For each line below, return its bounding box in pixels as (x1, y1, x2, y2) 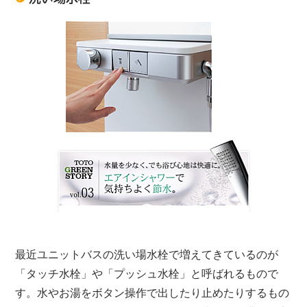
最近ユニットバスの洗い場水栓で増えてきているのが (15, 249, 279, 261)
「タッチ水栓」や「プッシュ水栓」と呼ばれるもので (15, 268, 279, 280)
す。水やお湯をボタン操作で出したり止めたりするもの (15, 287, 290, 299)
